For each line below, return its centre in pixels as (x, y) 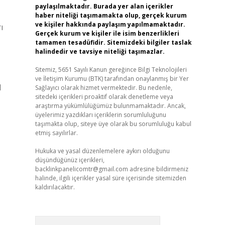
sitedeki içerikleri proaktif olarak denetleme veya (104, 97)
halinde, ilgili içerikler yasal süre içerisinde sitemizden (110, 178)
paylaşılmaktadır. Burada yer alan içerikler (104, 6)
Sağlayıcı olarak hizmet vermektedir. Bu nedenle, (103, 88)
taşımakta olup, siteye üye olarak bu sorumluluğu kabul (113, 124)
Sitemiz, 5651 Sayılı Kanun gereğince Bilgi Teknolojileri (111, 70)
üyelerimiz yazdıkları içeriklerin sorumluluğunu (100, 115)
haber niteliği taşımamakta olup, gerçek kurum (111, 15)
